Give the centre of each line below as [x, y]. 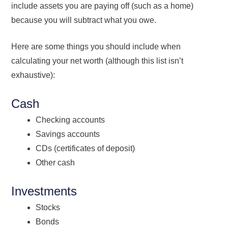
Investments [44, 191]
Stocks [48, 207]
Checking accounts [70, 120]
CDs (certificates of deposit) [85, 148]
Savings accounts [68, 134]
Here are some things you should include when [96, 46]
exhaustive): [33, 75]
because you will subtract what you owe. [85, 20]
